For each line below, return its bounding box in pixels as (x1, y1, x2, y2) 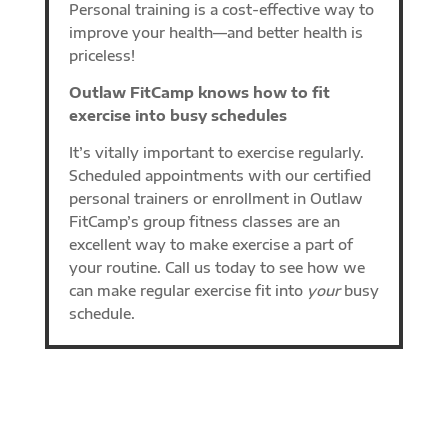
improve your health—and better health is (68, 23, 363, 41)
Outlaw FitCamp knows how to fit (68, 83, 330, 101)
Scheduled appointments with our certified (68, 166, 371, 184)
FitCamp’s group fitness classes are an (68, 212, 340, 230)
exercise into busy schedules (68, 106, 287, 124)
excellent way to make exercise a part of (68, 235, 353, 253)
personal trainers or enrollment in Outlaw (68, 189, 363, 207)
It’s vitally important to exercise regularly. (68, 143, 364, 161)
